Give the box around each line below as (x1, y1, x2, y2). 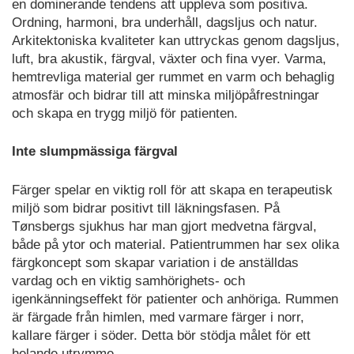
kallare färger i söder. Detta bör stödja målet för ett (12, 327, 311, 343)
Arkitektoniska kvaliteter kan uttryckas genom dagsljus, (12, 32, 340, 48)
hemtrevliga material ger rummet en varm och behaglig (12, 69, 334, 85)
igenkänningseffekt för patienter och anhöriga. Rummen (12, 291, 338, 307)
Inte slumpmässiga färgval (12, 144, 178, 160)
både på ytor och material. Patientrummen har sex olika (12, 236, 339, 252)
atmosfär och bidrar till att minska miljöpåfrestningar (12, 87, 319, 103)
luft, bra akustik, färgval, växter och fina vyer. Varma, (12, 51, 326, 66)
